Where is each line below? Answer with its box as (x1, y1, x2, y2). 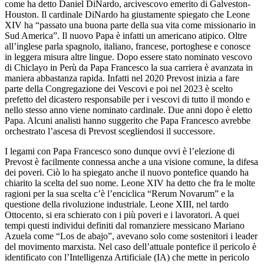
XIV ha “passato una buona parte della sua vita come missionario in (5, 19, 256, 30)
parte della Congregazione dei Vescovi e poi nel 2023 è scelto (5, 83, 233, 94)
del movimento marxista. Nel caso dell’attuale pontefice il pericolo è (5, 241, 256, 252)
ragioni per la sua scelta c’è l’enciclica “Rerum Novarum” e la (5, 188, 234, 199)
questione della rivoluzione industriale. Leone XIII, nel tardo (5, 199, 229, 209)
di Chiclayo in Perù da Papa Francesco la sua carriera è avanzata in (5, 62, 253, 72)
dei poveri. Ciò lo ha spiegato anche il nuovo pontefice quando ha (5, 167, 249, 177)
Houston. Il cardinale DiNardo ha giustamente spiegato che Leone (5, 9, 250, 19)
